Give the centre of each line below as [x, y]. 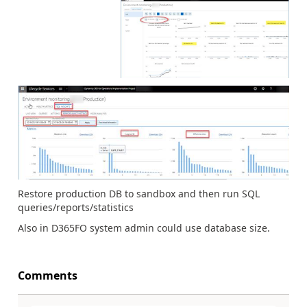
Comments [48, 276]
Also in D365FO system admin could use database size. [144, 228]
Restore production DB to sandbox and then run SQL [139, 193]
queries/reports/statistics [76, 207]
